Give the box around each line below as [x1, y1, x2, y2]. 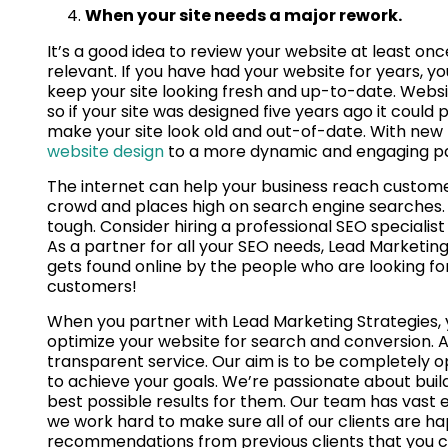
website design [47, 140, 164, 164]
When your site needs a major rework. [85, 4, 402, 28]
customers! [47, 275, 141, 299]
